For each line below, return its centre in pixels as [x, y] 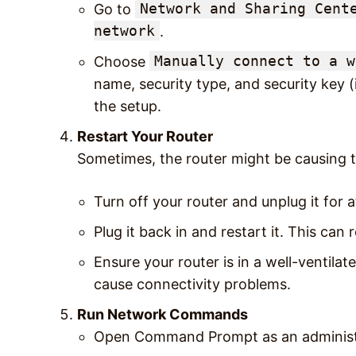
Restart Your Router [145, 136]
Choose [122, 61]
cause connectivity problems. [192, 284]
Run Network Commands [163, 314]
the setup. [128, 106]
